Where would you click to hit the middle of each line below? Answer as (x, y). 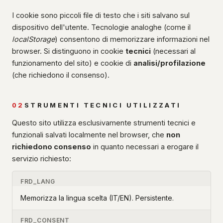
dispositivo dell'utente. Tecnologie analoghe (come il (101, 27)
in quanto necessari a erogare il (145, 147)
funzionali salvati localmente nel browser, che (89, 135)
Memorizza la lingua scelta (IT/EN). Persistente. (97, 198)
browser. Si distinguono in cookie (69, 51)
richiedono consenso (52, 147)
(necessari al (173, 51)
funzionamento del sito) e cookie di (73, 63)
